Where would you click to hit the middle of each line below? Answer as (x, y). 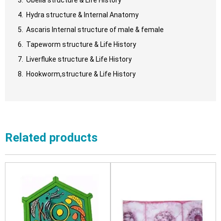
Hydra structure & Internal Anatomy (82, 15)
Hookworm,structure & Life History (80, 74)
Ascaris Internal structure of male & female (94, 29)
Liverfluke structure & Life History (78, 59)
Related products (51, 137)
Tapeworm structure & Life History (80, 44)
